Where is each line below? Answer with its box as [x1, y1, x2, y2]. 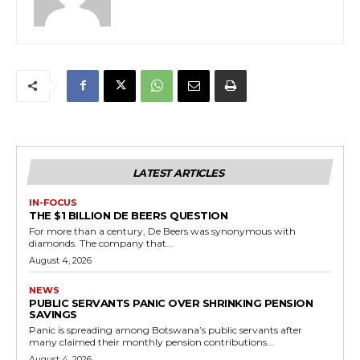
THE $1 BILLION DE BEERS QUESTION [29, 208, 227, 222]
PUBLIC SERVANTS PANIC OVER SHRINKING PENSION [29, 296, 313, 309]
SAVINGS [29, 307, 77, 321]
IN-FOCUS [29, 196, 77, 208]
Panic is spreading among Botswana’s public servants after [29, 323, 302, 336]
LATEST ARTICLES [132, 166, 224, 179]
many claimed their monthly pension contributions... [29, 335, 274, 348]
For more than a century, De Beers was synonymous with [29, 224, 296, 237]
